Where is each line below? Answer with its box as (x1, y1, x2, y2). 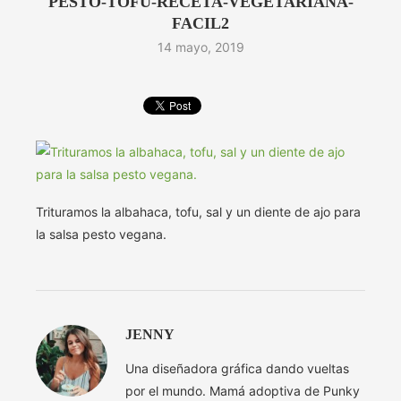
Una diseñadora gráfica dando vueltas (125, 361, 349, 377)
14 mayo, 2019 (157, 39, 244, 55)
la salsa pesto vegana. (36, 226, 166, 243)
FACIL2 (172, 14, 229, 33)
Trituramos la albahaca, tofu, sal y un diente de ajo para (36, 204, 361, 220)
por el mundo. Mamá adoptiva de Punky (125, 383, 360, 399)
